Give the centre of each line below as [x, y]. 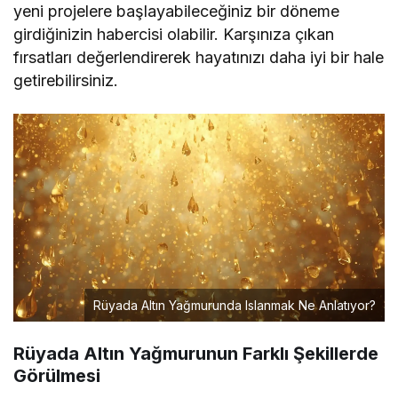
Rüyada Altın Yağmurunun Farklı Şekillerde [196, 354]
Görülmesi [57, 376]
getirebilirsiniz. [66, 81]
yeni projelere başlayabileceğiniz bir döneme [177, 12]
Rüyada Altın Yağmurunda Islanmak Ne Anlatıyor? [235, 306]
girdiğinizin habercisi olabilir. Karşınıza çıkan [174, 35]
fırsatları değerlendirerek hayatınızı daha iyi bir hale [199, 58]
